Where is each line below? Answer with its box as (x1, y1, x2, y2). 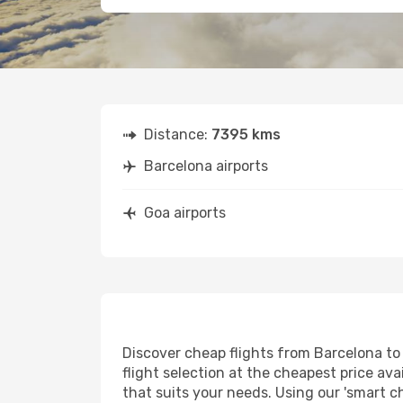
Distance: (144, 126, 211, 143)
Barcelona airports (144, 157, 268, 175)
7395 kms (211, 126, 281, 143)
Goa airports (144, 204, 226, 221)
